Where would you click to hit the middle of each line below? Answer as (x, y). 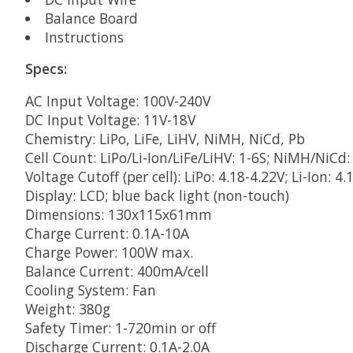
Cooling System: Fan (91, 290)
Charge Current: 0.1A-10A (107, 233)
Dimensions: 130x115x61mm (119, 214)
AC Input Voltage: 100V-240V (118, 100)
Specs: (46, 69)
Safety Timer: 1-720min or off (121, 327)
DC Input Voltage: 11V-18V (110, 119)
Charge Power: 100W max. (109, 252)
